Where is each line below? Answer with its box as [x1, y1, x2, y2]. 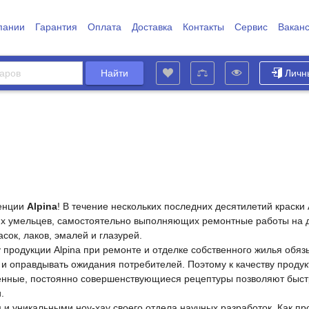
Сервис [234, 21, 268, 32]
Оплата [87, 21, 121, 32]
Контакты [182, 21, 224, 32]
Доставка [131, 21, 172, 32]
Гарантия [34, 21, 77, 32]
